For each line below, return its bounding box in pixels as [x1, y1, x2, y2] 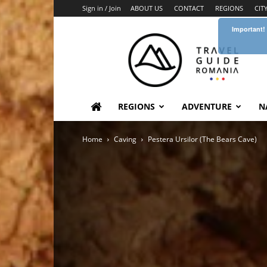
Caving [114, 134, 136, 144]
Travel [183, 33, 207, 45]
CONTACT [174, 4, 204, 13]
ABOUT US [131, 4, 163, 13]
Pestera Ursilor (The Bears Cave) [148, 134, 257, 144]
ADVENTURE [182, 101, 232, 112]
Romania [183, 58, 218, 70]
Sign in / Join [82, 4, 121, 13]
